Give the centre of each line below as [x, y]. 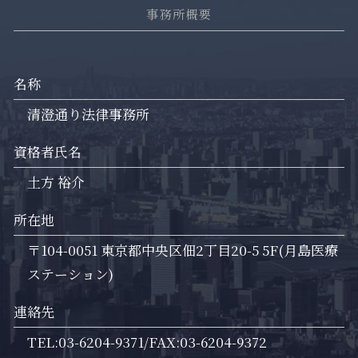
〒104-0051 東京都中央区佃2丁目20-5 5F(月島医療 [183, 250]
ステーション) [70, 274]
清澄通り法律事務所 [88, 114]
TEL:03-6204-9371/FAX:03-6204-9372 [147, 342]
